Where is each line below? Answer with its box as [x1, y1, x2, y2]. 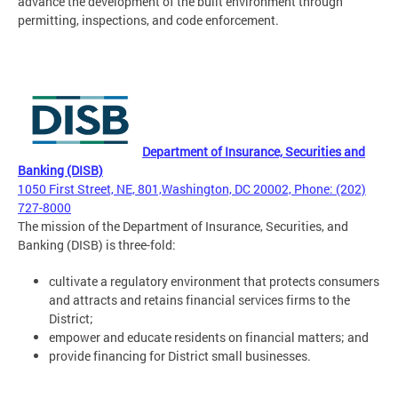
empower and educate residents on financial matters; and [49, 328, 369, 346]
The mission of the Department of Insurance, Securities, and [18, 217, 348, 235]
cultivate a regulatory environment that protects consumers [49, 272, 379, 290]
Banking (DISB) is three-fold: [18, 235, 176, 253]
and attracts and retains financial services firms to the [49, 291, 350, 308]
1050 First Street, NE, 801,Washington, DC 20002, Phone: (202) [18, 179, 366, 197]
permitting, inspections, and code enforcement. [18, 11, 279, 28]
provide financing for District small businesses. [49, 346, 311, 364]
